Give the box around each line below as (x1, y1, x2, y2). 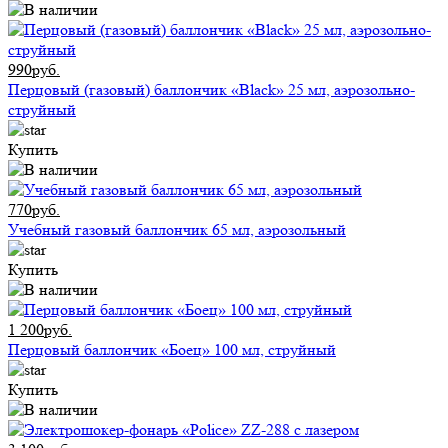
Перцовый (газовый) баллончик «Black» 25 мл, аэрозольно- (8, 80, 415, 100)
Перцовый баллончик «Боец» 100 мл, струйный (8, 340, 336, 360)
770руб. (8, 200, 60, 220)
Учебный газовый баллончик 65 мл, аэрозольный (8, 220, 346, 240)
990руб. (8, 60, 60, 80)
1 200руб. (8, 320, 72, 340)
